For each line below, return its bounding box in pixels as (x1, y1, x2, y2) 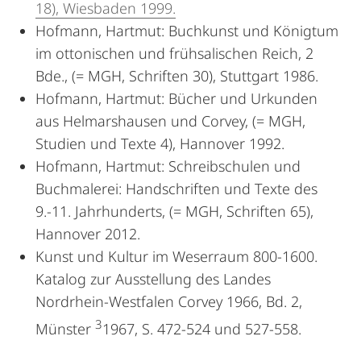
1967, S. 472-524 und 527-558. (102, 319, 301, 338)
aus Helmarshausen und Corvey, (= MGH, (35, 111, 305, 131)
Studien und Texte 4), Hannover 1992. (35, 134, 284, 153)
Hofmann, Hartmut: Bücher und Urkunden (35, 89, 317, 108)
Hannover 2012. (35, 224, 140, 243)
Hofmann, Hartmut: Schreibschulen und (35, 156, 301, 176)
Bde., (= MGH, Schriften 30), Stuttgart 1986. (35, 66, 318, 85)
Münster (35, 319, 95, 338)
